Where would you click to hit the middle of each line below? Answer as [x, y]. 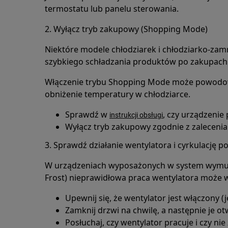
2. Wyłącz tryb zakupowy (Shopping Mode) [126, 29]
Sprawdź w [87, 115]
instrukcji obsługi [136, 115]
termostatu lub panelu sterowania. [112, 9]
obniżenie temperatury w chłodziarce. [118, 94]
